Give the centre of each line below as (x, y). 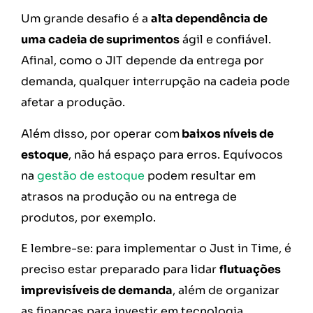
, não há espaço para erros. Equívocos (176, 154)
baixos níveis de (227, 133)
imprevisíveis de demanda (97, 291)
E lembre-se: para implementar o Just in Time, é (156, 249)
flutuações (250, 270)
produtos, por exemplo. (90, 217)
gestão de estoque (91, 175)
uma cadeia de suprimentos (100, 40)
